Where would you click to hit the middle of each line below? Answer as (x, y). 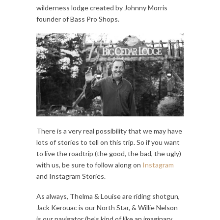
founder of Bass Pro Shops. (78, 19)
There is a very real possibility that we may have (109, 131)
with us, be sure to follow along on (89, 165)
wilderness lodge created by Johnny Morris (102, 7)
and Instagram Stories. (71, 176)
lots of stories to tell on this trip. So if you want (108, 142)
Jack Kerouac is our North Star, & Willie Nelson (107, 207)
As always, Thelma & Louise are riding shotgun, (108, 196)
